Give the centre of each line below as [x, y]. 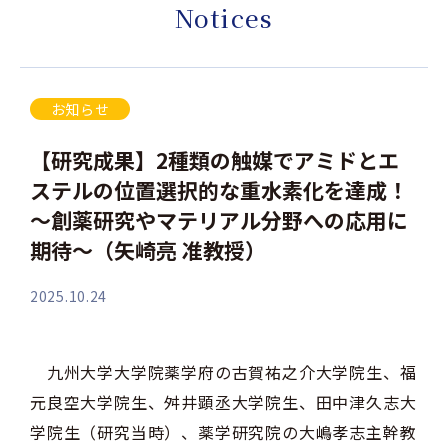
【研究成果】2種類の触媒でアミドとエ [214, 160]
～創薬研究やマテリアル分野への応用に [219, 220]
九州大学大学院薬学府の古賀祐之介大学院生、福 [223, 372]
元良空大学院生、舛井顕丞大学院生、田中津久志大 [223, 402]
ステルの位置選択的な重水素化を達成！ [219, 190]
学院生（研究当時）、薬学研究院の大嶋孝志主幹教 [223, 432]
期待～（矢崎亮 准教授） [148, 250]
